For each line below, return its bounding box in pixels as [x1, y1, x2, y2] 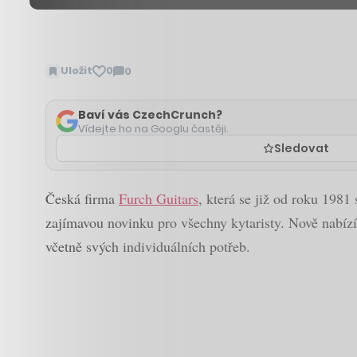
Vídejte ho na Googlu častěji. [78, 120, 229, 136]
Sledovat [273, 139, 329, 156]
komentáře [112, 87, 177, 103]
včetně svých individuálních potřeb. [45, 236, 250, 256]
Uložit [61, 63, 92, 79]
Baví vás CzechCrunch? [78, 106, 222, 123]
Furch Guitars [119, 188, 198, 208]
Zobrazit [112, 70, 163, 86]
